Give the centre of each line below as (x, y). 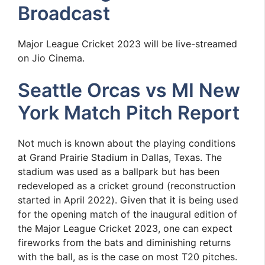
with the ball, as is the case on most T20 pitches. (128, 257)
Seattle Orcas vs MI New (129, 90)
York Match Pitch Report (129, 113)
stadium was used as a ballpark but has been (119, 172)
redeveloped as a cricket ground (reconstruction (127, 186)
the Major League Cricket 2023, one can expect (125, 228)
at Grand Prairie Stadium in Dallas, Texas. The (120, 157)
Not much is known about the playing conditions (127, 143)
